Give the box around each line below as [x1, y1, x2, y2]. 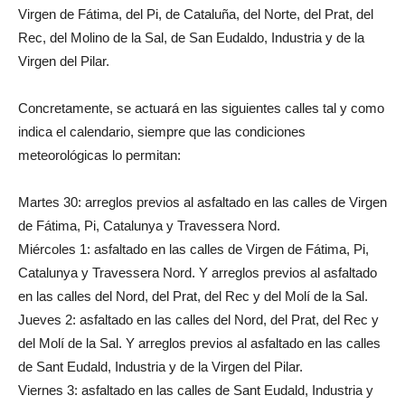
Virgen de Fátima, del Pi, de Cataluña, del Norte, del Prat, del [18, 6, 373, 22]
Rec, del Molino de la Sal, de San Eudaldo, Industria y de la [18, 30, 364, 45]
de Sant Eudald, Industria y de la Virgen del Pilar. [18, 359, 303, 374]
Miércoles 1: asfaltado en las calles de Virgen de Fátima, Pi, [18, 241, 369, 257]
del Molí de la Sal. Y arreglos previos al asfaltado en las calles [18, 335, 381, 351]
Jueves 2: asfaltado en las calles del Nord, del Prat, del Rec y [18, 312, 379, 327]
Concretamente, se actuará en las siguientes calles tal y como [18, 100, 384, 116]
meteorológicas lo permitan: [18, 147, 181, 163]
